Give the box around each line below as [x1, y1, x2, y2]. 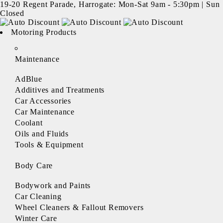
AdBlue [15, 75, 42, 83]
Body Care [15, 161, 53, 170]
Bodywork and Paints [15, 181, 91, 190]
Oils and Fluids [15, 129, 69, 138]
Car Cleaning [15, 192, 62, 201]
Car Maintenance [15, 108, 75, 116]
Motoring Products [11, 28, 77, 36]
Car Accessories [15, 97, 71, 105]
